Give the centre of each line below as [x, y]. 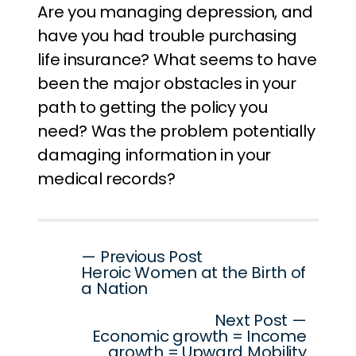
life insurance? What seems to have [177, 60]
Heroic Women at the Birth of [194, 273]
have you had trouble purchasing [168, 36]
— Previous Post [142, 257]
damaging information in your [155, 155]
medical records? [106, 179]
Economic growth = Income [199, 336]
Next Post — [260, 320]
